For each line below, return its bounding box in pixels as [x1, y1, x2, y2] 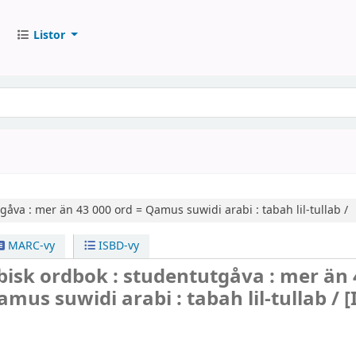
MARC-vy [4, 238, 55, 254]
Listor [33, 26, 65, 44]
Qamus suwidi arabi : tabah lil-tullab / [145, 202, 348, 219]
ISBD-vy [95, 238, 140, 254]
